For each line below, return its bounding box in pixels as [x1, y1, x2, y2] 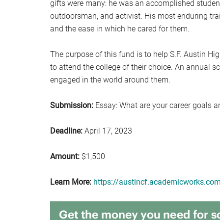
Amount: [50, 152, 80, 161]
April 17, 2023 [82, 126, 132, 136]
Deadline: [50, 126, 82, 136]
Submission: [50, 101, 93, 110]
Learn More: [50, 177, 91, 187]
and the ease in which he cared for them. [50, 24, 190, 33]
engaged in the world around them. [50, 75, 170, 84]
